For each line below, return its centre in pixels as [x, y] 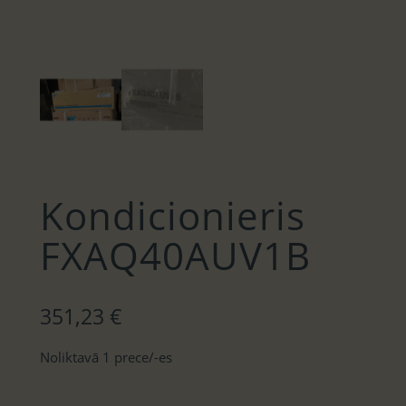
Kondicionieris [172, 216]
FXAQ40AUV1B [175, 256]
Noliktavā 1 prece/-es [106, 357]
